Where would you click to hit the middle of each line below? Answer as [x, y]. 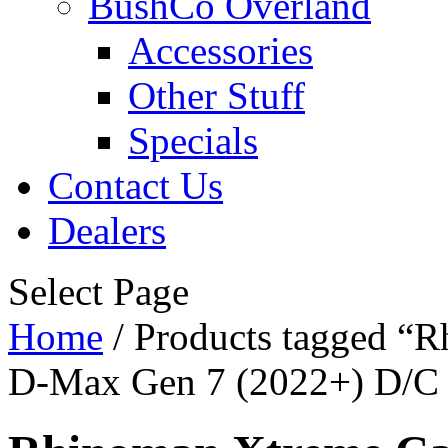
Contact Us [135, 185]
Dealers [107, 230]
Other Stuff [216, 95]
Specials [193, 140]
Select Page [98, 291]
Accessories [220, 50]
